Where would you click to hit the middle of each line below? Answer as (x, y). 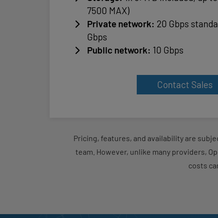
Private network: (122, 24)
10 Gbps (168, 50)
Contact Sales (185, 84)
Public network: (120, 50)
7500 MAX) (108, 10)
